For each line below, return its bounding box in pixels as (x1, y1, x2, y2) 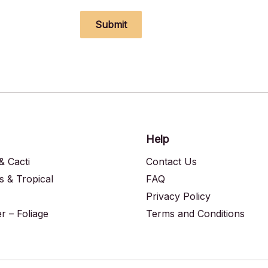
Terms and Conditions (146, 207, 245, 220)
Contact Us (146, 155, 197, 167)
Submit (95, 18, 127, 31)
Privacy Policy (146, 190, 211, 202)
